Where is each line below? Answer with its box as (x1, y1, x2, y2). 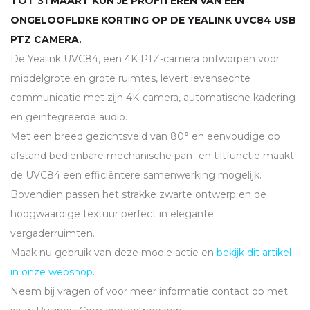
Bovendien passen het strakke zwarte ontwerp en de (10, 188, 266, 201)
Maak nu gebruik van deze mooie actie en (10, 246, 217, 259)
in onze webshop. (10, 266, 95, 279)
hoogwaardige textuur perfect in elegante (10, 208, 214, 221)
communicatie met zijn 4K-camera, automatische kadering (10, 91, 295, 104)
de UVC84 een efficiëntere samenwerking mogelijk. (10, 169, 262, 182)
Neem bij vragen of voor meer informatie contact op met (10, 285, 288, 298)
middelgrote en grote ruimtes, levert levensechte (10, 72, 250, 85)
